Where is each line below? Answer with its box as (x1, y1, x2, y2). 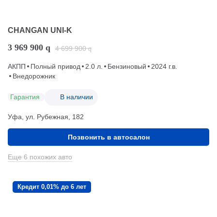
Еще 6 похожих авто (8, 153, 72, 161)
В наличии (60, 93, 93, 101)
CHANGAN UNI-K (8, 26, 72, 34)
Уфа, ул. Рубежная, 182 (8, 112, 84, 121)
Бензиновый (108, 62, 146, 70)
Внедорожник (13, 72, 55, 80)
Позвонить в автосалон (67, 133, 150, 141)
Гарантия (10, 93, 40, 101)
